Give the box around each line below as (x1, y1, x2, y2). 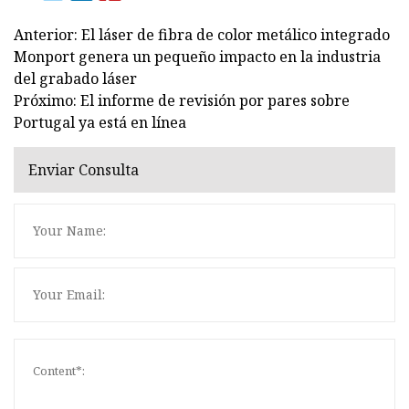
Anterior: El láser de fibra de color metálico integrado (14, 24, 390, 45)
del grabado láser (14, 68, 137, 89)
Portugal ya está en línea (14, 111, 186, 132)
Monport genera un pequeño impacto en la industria (14, 46, 381, 67)
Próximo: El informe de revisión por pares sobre (14, 89, 350, 110)
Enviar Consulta (28, 160, 139, 181)
